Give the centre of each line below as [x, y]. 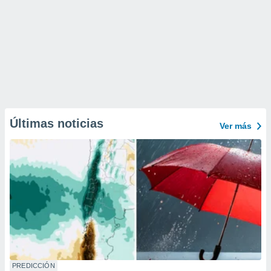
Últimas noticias [57, 123]
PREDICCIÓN [34, 266]
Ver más [236, 126]
